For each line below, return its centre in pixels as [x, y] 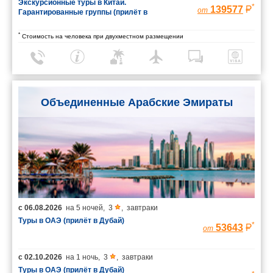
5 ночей [90, 208]
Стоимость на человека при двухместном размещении [102, 37]
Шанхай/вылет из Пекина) [65, 22]
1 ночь [87, 257]
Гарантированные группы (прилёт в [83, 12]
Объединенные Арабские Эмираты [136, 103]
